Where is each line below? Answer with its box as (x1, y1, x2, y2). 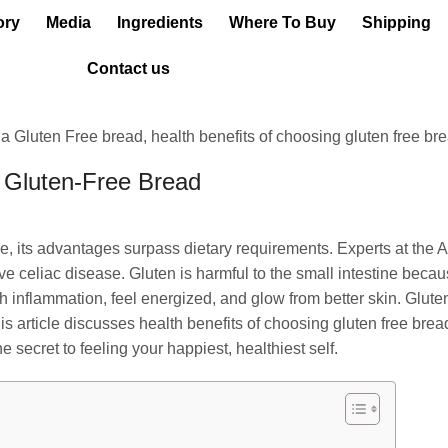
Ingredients (117, 14, 204, 31)
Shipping (362, 14, 432, 31)
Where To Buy (229, 14, 337, 31)
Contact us (86, 60, 170, 77)
